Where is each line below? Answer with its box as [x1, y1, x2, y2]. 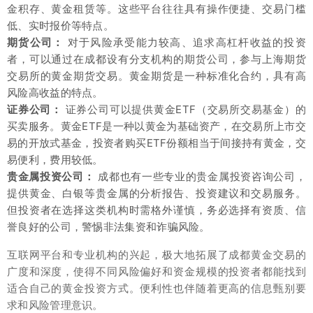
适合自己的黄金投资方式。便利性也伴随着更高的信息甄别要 [7, 281, 306, 295]
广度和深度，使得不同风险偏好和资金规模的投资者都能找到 [7, 264, 306, 278]
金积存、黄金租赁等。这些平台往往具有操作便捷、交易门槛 [7, 1, 306, 15]
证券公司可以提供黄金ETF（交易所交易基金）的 [61, 102, 307, 116]
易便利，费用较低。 [7, 152, 103, 166]
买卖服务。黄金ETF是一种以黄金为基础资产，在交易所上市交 [7, 119, 306, 133]
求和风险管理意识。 [7, 298, 103, 312]
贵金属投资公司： [7, 169, 95, 183]
